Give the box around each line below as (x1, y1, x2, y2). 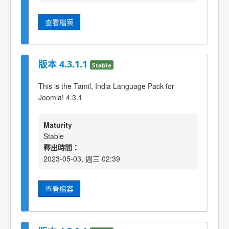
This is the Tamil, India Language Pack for (38, 80, 174, 91)
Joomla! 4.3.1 (38, 91, 82, 102)
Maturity (43, 120, 72, 130)
